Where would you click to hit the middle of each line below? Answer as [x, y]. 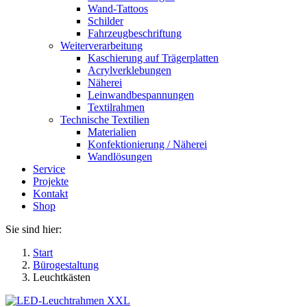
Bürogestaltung [66, 265]
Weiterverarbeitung [101, 46]
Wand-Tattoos [118, 9]
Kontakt [50, 194]
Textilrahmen [116, 107]
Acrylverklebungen [130, 70]
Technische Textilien [105, 120]
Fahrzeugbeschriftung [135, 33]
